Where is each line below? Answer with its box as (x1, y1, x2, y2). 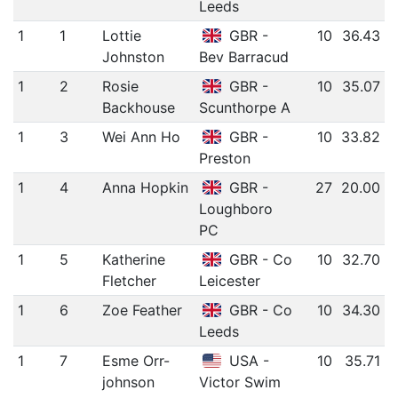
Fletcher (101, 272, 156, 291)
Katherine (101, 251, 165, 269)
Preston (198, 149, 251, 168)
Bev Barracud (198, 48, 289, 67)
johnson (101, 373, 155, 392)
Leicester (198, 272, 260, 291)
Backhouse (101, 99, 175, 117)
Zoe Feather (101, 301, 182, 320)
